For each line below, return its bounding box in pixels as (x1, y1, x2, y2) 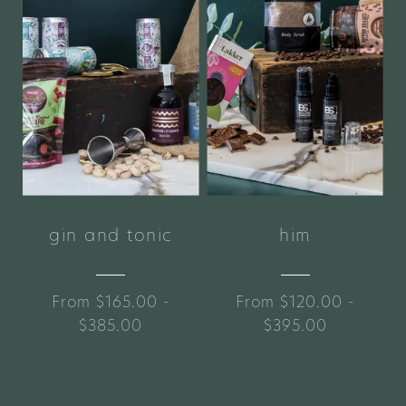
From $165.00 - (51, 291, 170, 314)
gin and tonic (49, 223, 173, 248)
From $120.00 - (235, 291, 355, 314)
